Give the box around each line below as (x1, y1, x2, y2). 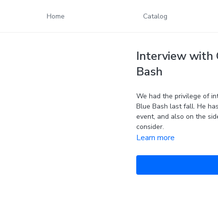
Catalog (143, 11, 167, 21)
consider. (136, 122, 164, 131)
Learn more (136, 132, 175, 143)
